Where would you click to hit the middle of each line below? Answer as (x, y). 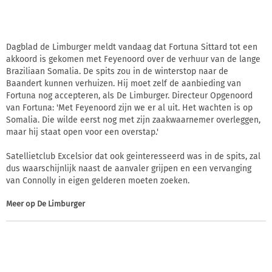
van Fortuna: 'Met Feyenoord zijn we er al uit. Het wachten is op (129, 107)
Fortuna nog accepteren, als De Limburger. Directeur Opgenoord (129, 95)
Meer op (22, 203)
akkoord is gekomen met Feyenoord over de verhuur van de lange (133, 59)
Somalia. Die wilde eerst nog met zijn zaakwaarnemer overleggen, (133, 120)
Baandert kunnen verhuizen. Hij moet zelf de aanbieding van (124, 83)
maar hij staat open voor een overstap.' (82, 132)
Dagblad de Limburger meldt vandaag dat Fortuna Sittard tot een (132, 47)
